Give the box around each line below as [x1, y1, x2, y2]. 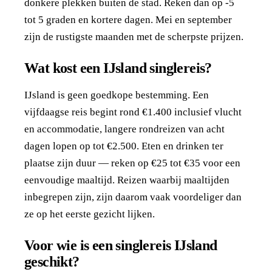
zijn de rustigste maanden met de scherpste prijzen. [24, 31, 243, 43]
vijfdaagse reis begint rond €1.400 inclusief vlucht [24, 106, 242, 118]
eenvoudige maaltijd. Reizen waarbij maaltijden [24, 174, 229, 186]
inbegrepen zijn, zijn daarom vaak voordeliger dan [24, 191, 242, 203]
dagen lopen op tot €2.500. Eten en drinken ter [24, 140, 223, 152]
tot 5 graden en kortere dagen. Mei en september [24, 14, 232, 26]
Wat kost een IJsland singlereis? [24, 60, 212, 76]
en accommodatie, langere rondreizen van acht [24, 123, 225, 135]
